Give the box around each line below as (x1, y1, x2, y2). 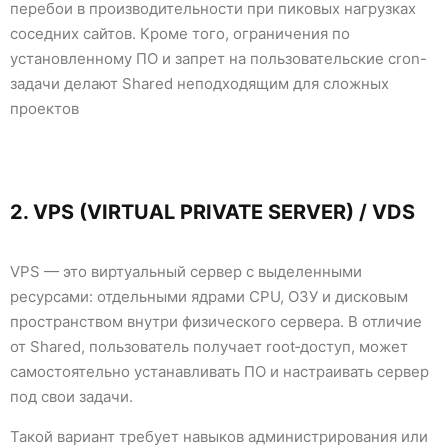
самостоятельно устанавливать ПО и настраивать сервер (10, 362, 429, 381)
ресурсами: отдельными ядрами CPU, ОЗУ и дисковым (10, 287, 408, 306)
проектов (10, 99, 79, 118)
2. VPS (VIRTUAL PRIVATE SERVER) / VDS (10, 200, 415, 224)
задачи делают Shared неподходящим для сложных (10, 74, 389, 93)
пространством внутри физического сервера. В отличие (10, 312, 422, 331)
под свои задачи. (10, 387, 133, 406)
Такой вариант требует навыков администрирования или (10, 427, 428, 446)
